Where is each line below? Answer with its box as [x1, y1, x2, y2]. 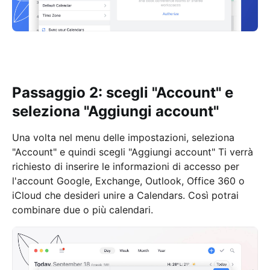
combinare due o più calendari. [12, 203, 156, 216]
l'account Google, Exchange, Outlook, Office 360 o [12, 174, 245, 187]
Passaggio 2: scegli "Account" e [12, 83, 233, 101]
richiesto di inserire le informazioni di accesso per [12, 160, 239, 172]
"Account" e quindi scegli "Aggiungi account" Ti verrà [12, 145, 253, 158]
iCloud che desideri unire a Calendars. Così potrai [12, 189, 239, 201]
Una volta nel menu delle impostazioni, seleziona [12, 131, 234, 143]
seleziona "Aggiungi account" [12, 102, 219, 120]
